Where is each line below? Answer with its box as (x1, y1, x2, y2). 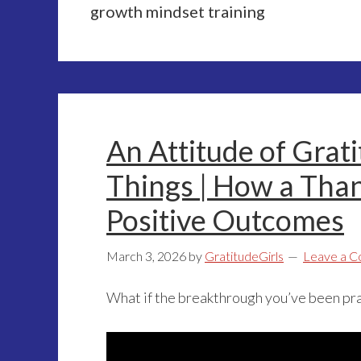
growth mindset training (90, 2, 265, 21)
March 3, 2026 (106, 248, 186, 263)
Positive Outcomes (106, 202, 344, 238)
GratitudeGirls (205, 248, 284, 263)
